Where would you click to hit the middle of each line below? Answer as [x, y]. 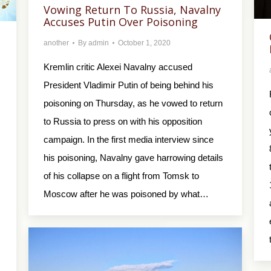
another [56, 43]
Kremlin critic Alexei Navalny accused [118, 67]
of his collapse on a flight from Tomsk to [121, 176]
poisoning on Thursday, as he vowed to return [133, 103]
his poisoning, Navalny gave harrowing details [133, 158]
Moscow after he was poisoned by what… [126, 194]
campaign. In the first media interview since [129, 140]
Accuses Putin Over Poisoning [121, 22]
